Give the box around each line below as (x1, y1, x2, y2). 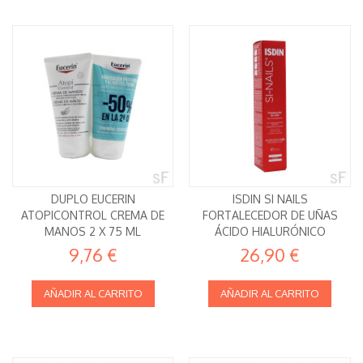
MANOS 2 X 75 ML (45, 224, 142, 238)
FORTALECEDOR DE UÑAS (202, 207, 338, 222)
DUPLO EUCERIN (50, 191, 135, 206)
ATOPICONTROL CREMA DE (21, 207, 165, 222)
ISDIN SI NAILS (232, 191, 308, 206)
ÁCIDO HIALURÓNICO (214, 224, 326, 238)
